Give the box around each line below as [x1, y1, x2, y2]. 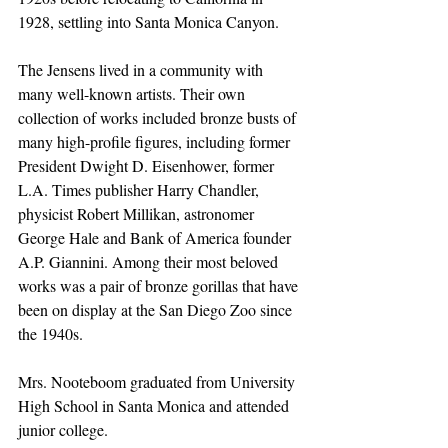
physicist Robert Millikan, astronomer [18, 202, 258, 224]
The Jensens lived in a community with [18, 58, 267, 80]
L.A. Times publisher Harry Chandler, [18, 178, 263, 200]
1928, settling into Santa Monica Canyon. [18, 10, 279, 32]
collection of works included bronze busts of [18, 106, 300, 128]
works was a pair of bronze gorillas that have [18, 274, 302, 296]
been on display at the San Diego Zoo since [18, 298, 296, 320]
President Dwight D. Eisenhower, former [18, 154, 278, 176]
